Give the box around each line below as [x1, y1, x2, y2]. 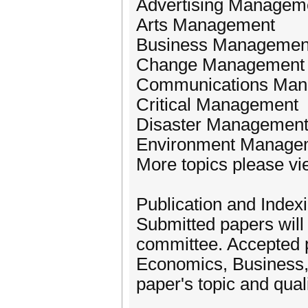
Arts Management [136, 15, 275, 34]
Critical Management [136, 95, 298, 114]
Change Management [136, 55, 305, 74]
